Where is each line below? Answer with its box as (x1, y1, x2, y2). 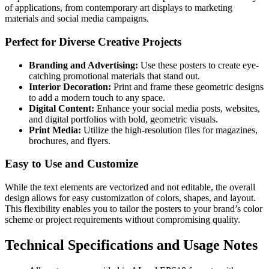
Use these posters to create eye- (138, 59, 259, 70)
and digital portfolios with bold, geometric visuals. (29, 113, 218, 124)
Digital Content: (29, 103, 94, 113)
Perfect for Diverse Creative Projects (5, 35, 181, 49)
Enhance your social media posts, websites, (94, 103, 260, 113)
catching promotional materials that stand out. (29, 70, 200, 81)
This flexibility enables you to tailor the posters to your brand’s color (5, 204, 262, 214)
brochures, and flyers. (29, 135, 110, 146)
